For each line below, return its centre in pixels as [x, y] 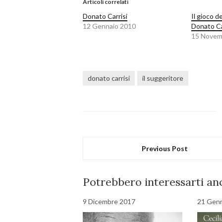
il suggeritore [163, 78]
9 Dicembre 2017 [109, 202]
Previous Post [165, 149]
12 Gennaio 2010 [109, 26]
